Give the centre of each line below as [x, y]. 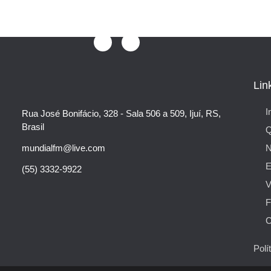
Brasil [33, 126]
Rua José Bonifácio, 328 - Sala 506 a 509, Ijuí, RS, [122, 113]
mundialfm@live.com [64, 148]
